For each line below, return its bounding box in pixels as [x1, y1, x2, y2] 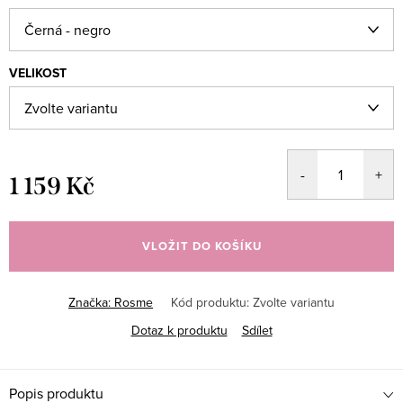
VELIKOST [9, 64, 67, 83]
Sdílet [241, 321, 273, 339]
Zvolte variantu [253, 293, 335, 311]
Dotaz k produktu [130, 321, 228, 339]
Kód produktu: [171, 293, 249, 311]
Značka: [68, 293, 114, 311]
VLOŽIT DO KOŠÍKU [141, 237, 262, 255]
